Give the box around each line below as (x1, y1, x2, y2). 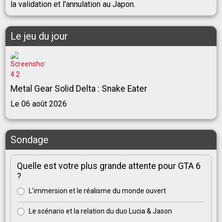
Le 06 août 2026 (10, 99, 67, 109)
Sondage (10, 134, 49, 146)
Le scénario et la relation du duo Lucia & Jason (29, 207, 172, 216)
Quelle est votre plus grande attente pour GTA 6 (17, 161, 201, 171)
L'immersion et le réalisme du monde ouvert (29, 187, 166, 195)
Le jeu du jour (10, 30, 68, 43)
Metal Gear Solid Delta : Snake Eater (10, 84, 147, 94)
